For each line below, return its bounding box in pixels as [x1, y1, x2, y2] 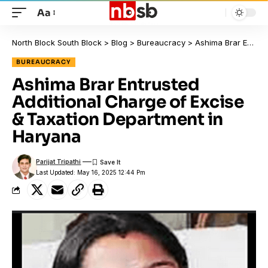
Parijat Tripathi [36, 158, 81, 165]
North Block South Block [12, 38, 102, 47]
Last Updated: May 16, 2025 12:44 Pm [36, 168, 146, 176]
